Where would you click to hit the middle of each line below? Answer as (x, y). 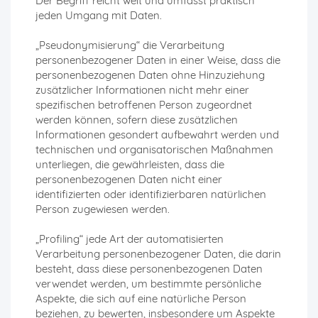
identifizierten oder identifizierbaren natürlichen (151, 194)
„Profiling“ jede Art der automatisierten (130, 239)
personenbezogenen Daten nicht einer (129, 180)
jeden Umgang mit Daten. (99, 16)
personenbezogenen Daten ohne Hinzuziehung (150, 75)
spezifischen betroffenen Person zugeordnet (144, 105)
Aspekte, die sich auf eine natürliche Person (141, 299)
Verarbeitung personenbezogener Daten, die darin (158, 254)
